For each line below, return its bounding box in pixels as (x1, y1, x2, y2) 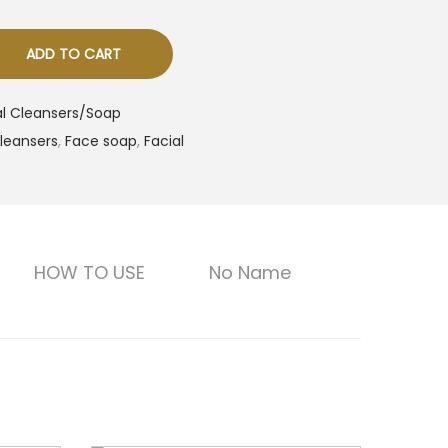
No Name (208, 260, 291, 285)
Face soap (65, 131, 137, 151)
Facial (144, 131, 184, 151)
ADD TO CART (25, 44, 121, 64)
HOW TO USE (33, 260, 145, 285)
